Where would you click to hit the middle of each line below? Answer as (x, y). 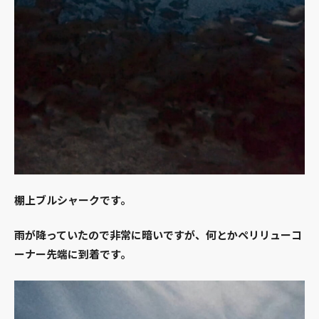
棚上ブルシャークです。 (73, 200)
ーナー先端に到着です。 (73, 255)
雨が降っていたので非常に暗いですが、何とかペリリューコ (158, 235)
